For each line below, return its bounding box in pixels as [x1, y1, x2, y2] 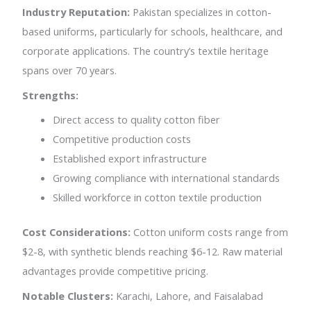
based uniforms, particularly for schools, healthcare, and [22, 24, 283, 39]
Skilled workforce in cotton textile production [53, 190, 262, 205]
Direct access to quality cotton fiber [53, 112, 221, 127]
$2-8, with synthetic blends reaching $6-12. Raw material [22, 244, 283, 259]
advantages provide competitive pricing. [22, 264, 209, 278]
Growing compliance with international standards [53, 171, 280, 185]
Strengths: [22, 87, 79, 102]
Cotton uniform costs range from [131, 225, 289, 239]
